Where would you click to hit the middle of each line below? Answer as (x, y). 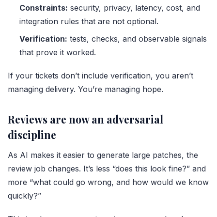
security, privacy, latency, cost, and (134, 8)
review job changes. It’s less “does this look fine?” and (107, 168)
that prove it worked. (58, 52)
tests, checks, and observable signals (137, 39)
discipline (32, 134)
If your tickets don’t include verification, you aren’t (101, 75)
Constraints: (44, 8)
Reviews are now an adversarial (85, 119)
